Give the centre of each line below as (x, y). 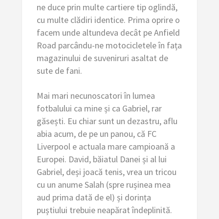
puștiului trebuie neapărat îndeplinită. (104, 210)
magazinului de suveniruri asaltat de (102, 58)
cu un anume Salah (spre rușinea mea (103, 184)
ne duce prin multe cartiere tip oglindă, (107, 7)
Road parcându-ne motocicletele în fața (109, 45)
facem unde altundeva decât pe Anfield (108, 32)
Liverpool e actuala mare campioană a (106, 146)
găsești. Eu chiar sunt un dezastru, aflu (107, 121)
